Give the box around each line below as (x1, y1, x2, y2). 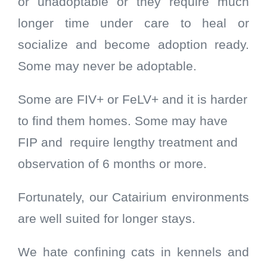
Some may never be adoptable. (18, 59, 197, 74)
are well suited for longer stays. (18, 212, 195, 226)
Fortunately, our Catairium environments (18, 190, 249, 205)
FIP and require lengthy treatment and (18, 135, 238, 150)
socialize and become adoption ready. (18, 38, 249, 52)
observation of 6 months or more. (18, 157, 210, 172)
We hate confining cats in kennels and (18, 245, 249, 260)
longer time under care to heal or (18, 16, 249, 31)
